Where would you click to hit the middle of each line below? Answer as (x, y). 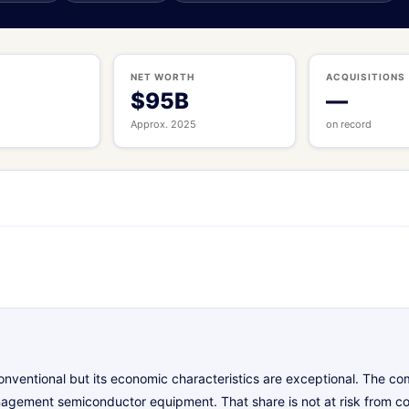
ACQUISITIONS (365, 76)
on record (348, 124)
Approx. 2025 (164, 124)
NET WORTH (163, 76)
